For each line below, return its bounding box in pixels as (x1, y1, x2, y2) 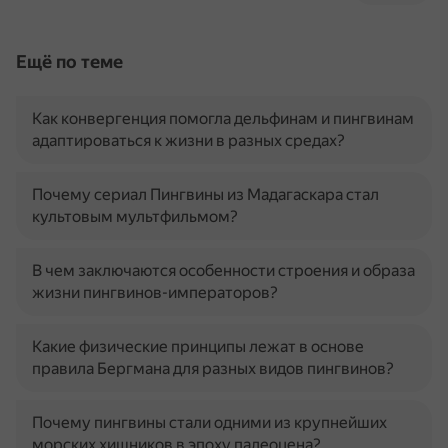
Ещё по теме (16, 51, 123, 72)
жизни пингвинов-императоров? (32, 283, 278, 302)
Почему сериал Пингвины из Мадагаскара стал (32, 185, 379, 204)
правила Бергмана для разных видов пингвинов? (32, 359, 394, 378)
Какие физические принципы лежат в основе (32, 337, 364, 356)
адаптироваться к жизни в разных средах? (32, 131, 345, 150)
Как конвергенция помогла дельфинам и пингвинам (32, 109, 414, 128)
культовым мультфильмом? (32, 207, 238, 226)
